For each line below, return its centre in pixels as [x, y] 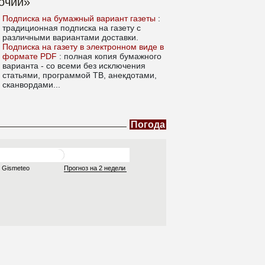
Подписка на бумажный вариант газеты [80, 19]
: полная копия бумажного [111, 56]
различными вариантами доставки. [71, 38]
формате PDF [31, 56]
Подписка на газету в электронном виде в [83, 47]
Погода [148, 125]
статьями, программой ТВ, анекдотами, [80, 75]
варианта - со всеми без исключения [74, 66]
